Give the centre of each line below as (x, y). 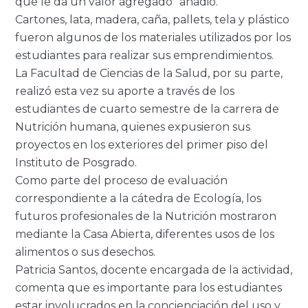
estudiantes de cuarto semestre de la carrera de (147, 109)
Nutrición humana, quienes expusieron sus (133, 127)
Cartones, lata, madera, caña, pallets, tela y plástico (153, 20)
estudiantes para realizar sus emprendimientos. (145, 56)
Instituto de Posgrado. (76, 163)
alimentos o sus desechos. (86, 252)
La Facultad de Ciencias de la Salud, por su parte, (149, 74)
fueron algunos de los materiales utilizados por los (153, 38)
